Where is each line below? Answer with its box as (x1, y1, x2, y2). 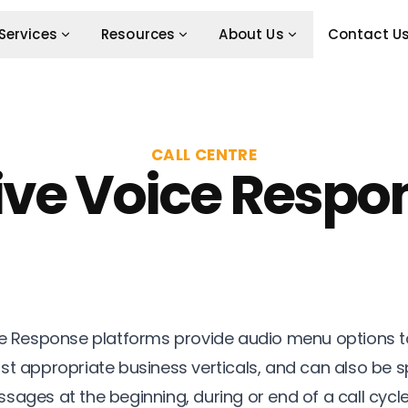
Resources (100, 25, 176, 44)
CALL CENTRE (150, 144, 258, 166)
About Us (219, 25, 284, 44)
